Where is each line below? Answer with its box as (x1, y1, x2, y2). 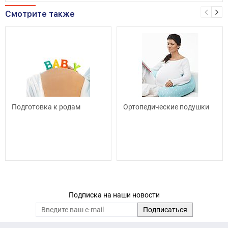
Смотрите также (5, 9, 75, 19)
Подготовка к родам (12, 102, 80, 111)
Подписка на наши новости (68, 190, 160, 199)
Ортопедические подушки (123, 102, 209, 111)
